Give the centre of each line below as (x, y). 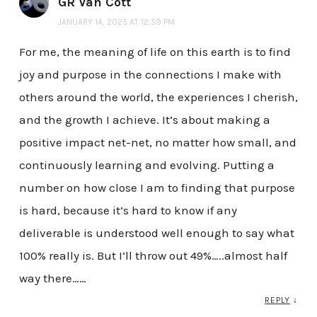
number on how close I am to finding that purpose (157, 188)
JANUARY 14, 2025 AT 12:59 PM (116, 22)
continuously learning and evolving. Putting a (146, 165)
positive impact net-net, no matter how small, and (157, 143)
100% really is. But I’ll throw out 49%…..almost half (153, 256)
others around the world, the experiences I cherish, (158, 97)
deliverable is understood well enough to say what (156, 233)
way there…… (52, 278)
